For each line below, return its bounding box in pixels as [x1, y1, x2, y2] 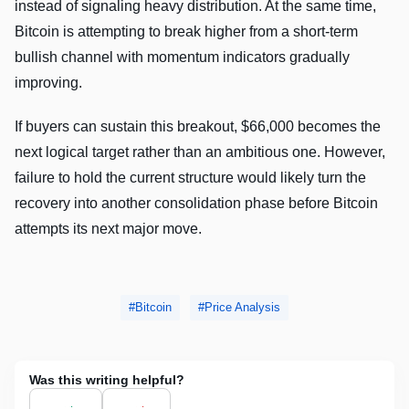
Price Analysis [204, 299, 280, 314]
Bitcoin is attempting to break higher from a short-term [15, 23, 358, 39]
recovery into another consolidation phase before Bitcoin [15, 194, 378, 211]
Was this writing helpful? [29, 372, 184, 387]
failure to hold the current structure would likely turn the [15, 169, 366, 185]
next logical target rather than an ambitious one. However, [15, 143, 385, 160]
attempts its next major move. [15, 220, 202, 236]
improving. [15, 74, 82, 90]
